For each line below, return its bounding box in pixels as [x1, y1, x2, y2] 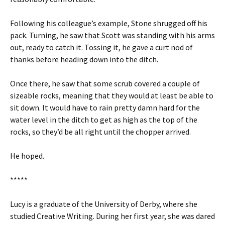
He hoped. [10, 151, 44, 161]
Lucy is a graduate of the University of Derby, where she [10, 199, 197, 209]
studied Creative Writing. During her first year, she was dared [10, 211, 215, 221]
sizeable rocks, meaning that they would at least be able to [10, 90, 213, 100]
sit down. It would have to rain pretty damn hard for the [10, 102, 200, 113]
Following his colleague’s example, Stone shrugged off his [10, 18, 207, 28]
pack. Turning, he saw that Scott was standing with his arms [10, 30, 215, 40]
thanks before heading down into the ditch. [10, 54, 158, 64]
